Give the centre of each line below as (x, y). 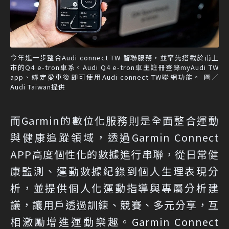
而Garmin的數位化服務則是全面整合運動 (114, 121)
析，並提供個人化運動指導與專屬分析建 (114, 188)
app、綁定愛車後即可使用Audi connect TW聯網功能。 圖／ (114, 77)
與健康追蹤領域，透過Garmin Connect (114, 138)
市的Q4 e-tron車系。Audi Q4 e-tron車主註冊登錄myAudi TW (114, 67)
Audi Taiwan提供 (38, 87)
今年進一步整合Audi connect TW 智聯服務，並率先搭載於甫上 (114, 58)
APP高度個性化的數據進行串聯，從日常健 (114, 154)
